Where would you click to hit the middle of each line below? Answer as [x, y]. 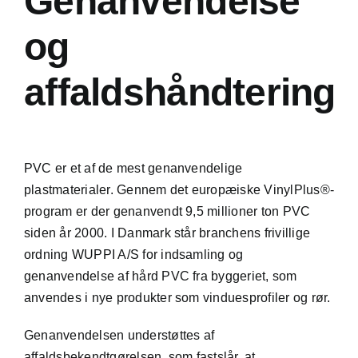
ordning [48, 254]
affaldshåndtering [179, 92]
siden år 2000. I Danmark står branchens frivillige [167, 233]
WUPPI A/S [105, 254]
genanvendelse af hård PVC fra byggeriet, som [160, 276]
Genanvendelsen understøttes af [119, 335]
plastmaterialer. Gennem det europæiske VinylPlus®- [179, 189]
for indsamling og [191, 254]
